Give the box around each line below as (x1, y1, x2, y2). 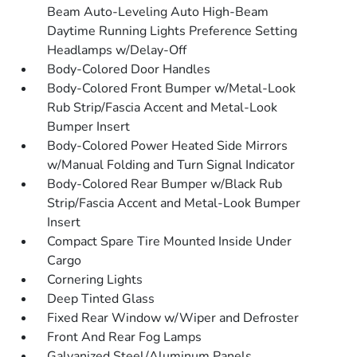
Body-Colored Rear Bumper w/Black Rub (47, 175, 283, 193)
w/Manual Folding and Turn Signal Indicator (47, 156, 296, 174)
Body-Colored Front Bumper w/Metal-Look (47, 80, 296, 97)
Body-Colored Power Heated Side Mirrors (47, 137, 288, 155)
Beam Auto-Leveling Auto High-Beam (47, 3, 269, 21)
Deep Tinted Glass (47, 290, 155, 308)
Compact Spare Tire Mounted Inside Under (47, 233, 292, 250)
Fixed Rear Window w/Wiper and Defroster (47, 309, 300, 327)
